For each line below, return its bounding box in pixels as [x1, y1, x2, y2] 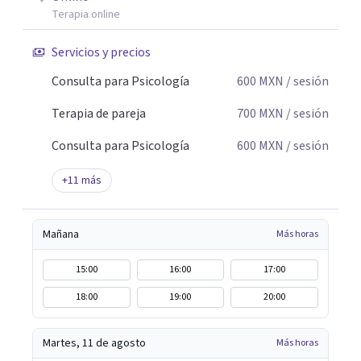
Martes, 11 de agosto [43, 335, 146, 351]
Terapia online [52, 6, 120, 23]
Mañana [43, 226, 79, 243]
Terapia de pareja [52, 105, 146, 122]
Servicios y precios [52, 44, 151, 61]
